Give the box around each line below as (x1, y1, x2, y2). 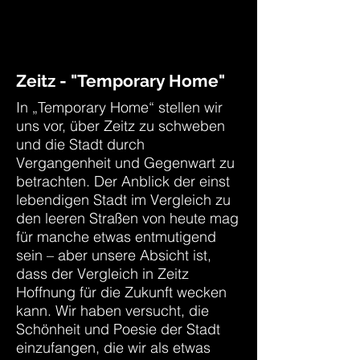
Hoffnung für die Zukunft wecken (16, 283, 227, 301)
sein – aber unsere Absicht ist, (16, 246, 211, 264)
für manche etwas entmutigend (16, 227, 216, 246)
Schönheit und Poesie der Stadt (16, 320, 220, 338)
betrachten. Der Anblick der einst (16, 172, 230, 190)
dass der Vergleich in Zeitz (16, 264, 189, 283)
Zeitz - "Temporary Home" (16, 71, 225, 91)
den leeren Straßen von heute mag (16, 209, 239, 227)
